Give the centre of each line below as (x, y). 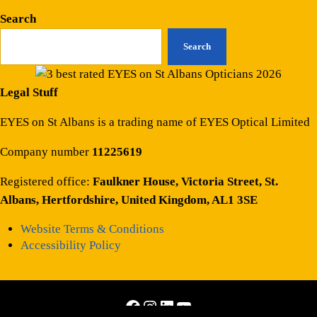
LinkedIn (189, 306)
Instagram (175, 306)
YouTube (206, 306)
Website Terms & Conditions (93, 229)
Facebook (157, 306)
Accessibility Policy (71, 245)
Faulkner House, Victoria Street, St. (186, 181)
